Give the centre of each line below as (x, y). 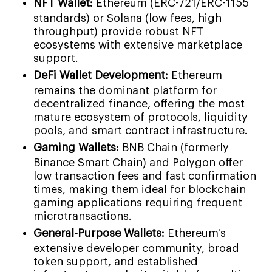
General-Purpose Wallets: (99, 233)
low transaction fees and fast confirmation (145, 176)
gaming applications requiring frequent (138, 202)
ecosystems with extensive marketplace (138, 45)
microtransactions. (83, 216)
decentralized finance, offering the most (139, 104)
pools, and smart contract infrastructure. (141, 130)
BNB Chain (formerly (174, 147)
